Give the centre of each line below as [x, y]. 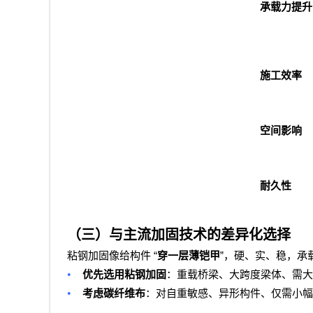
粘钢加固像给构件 [109, 256]
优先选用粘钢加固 [124, 275]
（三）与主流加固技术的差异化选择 [179, 235]
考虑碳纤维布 [114, 294]
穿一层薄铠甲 [189, 256]
